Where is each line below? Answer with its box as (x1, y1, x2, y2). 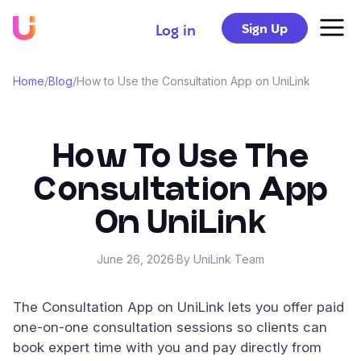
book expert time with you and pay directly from (13, 339, 322, 355)
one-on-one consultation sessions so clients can (13, 319, 327, 335)
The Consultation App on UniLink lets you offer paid (13, 299, 344, 315)
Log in (156, 22, 196, 38)
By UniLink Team (176, 252, 264, 266)
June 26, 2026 (97, 252, 174, 266)
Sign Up (242, 22, 288, 35)
